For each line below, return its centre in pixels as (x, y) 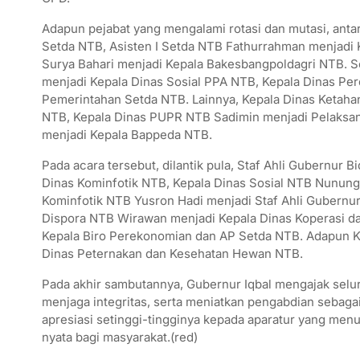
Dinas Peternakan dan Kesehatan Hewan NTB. (172, 254)
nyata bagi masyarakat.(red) (120, 337)
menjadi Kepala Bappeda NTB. (127, 135)
